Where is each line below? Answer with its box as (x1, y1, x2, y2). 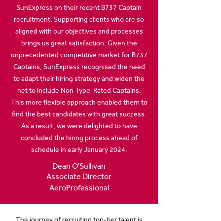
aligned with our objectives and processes (15, 27, 143, 36)
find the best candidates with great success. (11, 110, 147, 118)
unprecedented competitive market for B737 (10, 51, 147, 59)
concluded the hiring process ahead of (20, 134, 138, 142)
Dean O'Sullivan (52, 161, 106, 171)
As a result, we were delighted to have (21, 122, 137, 130)
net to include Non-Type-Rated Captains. (17, 86, 141, 95)
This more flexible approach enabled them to (10, 98, 147, 107)
